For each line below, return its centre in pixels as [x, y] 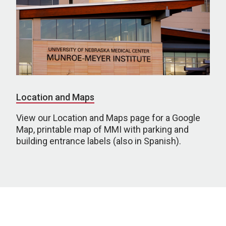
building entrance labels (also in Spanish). [99, 141]
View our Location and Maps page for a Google [108, 118]
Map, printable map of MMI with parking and [102, 129]
